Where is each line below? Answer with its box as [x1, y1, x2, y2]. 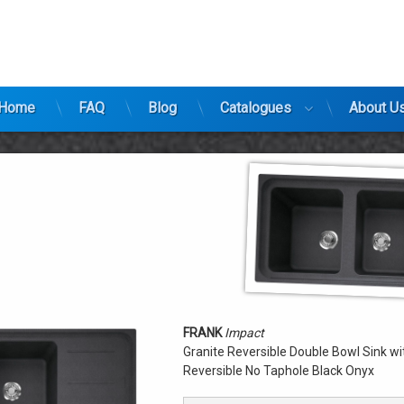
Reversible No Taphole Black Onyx [183, 363, 374, 378]
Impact [225, 325, 264, 340]
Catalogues [219, 99, 291, 116]
